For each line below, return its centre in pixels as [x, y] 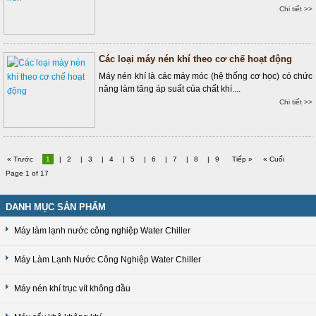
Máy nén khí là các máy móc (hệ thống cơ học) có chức [206, 76]
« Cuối [274, 159]
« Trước [21, 159]
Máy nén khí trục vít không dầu [72, 288]
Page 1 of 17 [26, 173]
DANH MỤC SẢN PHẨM [56, 207]
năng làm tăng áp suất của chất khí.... [170, 89]
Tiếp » [242, 159]
